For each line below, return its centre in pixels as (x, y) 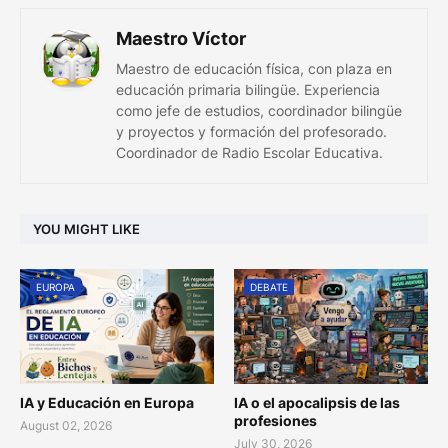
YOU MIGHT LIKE (86, 228)
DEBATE (269, 287)
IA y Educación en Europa (107, 402)
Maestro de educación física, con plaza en (254, 68)
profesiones (275, 420)
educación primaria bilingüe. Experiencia (248, 89)
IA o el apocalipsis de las (317, 402)
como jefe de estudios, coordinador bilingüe (259, 110)
